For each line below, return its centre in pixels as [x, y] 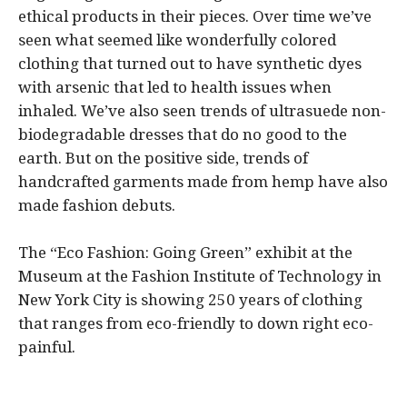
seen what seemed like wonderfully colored [177, 40]
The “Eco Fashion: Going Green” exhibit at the [185, 253]
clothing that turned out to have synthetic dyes [190, 64]
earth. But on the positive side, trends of [163, 158]
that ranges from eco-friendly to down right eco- [196, 323]
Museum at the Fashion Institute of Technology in [200, 276]
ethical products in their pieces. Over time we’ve [195, 16]
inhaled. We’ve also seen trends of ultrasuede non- [202, 111]
